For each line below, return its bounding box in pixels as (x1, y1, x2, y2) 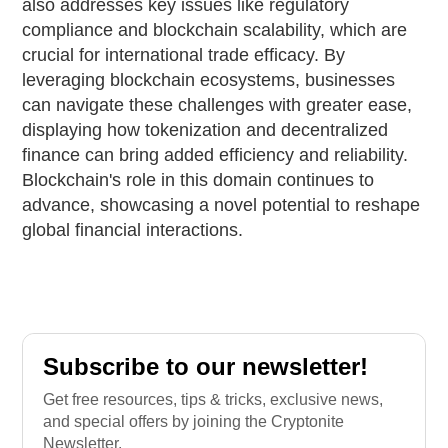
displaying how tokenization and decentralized (22, 119, 389, 140)
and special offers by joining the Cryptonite (43, 412, 345, 430)
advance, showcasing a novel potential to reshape (22, 194, 421, 215)
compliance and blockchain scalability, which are (22, 19, 408, 40)
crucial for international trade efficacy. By (22, 44, 346, 65)
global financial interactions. (22, 219, 244, 240)
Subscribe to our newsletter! (43, 352, 369, 380)
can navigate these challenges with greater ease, (22, 94, 413, 115)
